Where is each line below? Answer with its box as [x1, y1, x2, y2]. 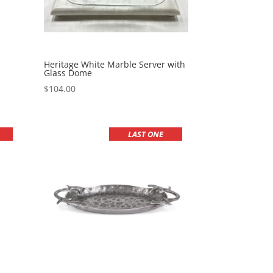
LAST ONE [128, 129, 164, 140]
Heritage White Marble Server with [44, 58, 186, 71]
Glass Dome [44, 67, 93, 79]
